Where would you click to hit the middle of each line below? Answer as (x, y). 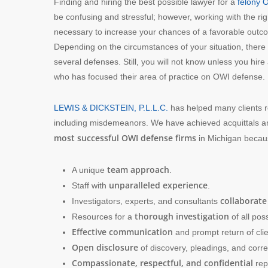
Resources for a (103, 216)
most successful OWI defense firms (125, 138)
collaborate (243, 200)
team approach (138, 169)
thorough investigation (182, 216)
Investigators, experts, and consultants (146, 201)
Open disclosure (105, 247)
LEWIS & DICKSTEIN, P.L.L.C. (111, 107)
